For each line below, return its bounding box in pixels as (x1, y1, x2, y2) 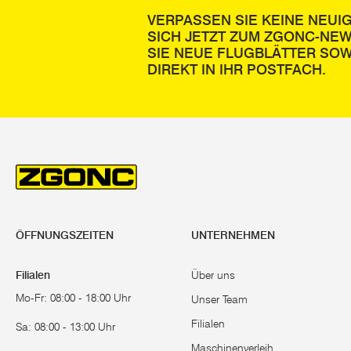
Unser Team (191, 293, 248, 306)
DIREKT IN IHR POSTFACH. (147, 61, 326, 78)
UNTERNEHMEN (191, 229, 275, 242)
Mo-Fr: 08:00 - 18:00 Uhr (16, 291, 131, 304)
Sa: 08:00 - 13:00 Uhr (16, 320, 115, 333)
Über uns (191, 269, 235, 281)
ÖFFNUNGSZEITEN (16, 229, 114, 242)
